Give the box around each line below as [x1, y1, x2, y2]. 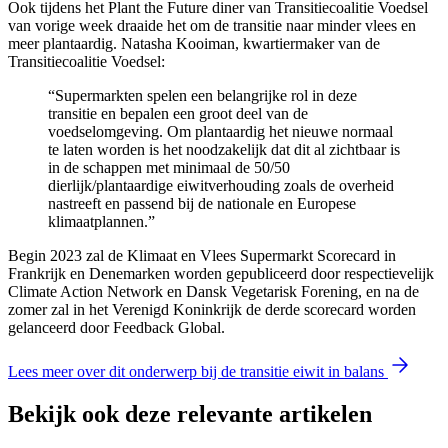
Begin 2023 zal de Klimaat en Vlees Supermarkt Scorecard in [8, 246, 396, 264]
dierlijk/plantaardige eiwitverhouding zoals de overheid [48, 176, 394, 194]
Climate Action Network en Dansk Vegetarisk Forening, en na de [8, 282, 419, 300]
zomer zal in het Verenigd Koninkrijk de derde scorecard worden [8, 300, 416, 318]
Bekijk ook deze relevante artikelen [8, 400, 372, 427]
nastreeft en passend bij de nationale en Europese [48, 194, 356, 212]
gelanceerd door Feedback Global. [8, 318, 225, 336]
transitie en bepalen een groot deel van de [48, 104, 308, 122]
